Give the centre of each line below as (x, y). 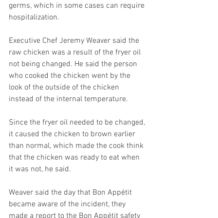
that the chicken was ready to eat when (75, 157)
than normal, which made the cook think (77, 146)
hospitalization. (36, 17)
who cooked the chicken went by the (71, 76)
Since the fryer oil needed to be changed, (78, 122)
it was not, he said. (42, 169)
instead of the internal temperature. (70, 99)
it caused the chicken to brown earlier (73, 134)
